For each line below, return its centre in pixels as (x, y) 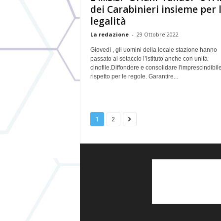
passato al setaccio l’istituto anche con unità (149, 59)
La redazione (109, 34)
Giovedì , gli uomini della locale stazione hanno (153, 50)
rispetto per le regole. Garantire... (134, 76)
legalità (108, 21)
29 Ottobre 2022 (157, 34)
